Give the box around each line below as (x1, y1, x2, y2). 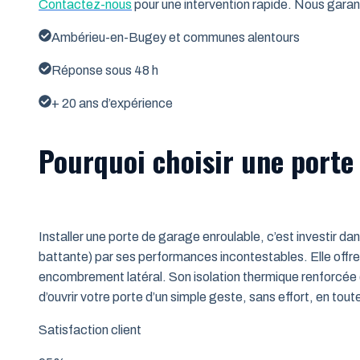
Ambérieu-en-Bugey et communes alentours (51, 30, 300, 44)
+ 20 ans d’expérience (51, 96, 173, 110)
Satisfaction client (39, 323, 141, 337)
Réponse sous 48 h (51, 63, 158, 77)
